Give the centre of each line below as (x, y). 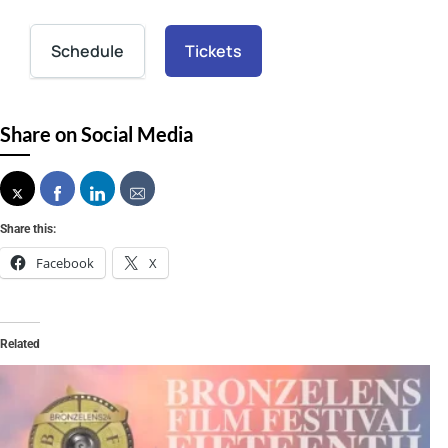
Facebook (65, 263)
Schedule (87, 51)
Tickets (213, 51)
